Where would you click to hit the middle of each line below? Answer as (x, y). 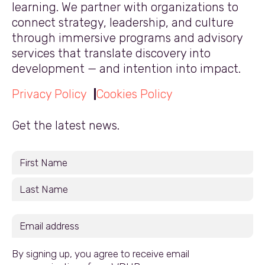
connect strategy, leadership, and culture (123, 22)
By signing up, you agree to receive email (101, 253)
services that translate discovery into (111, 53)
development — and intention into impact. (126, 68)
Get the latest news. (66, 125)
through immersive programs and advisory (127, 38)
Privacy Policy (49, 94)
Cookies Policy (134, 94)
